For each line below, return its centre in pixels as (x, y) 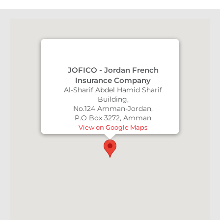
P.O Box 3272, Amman (113, 118)
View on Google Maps (113, 127)
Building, (113, 99)
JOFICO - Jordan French (113, 70)
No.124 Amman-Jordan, (113, 109)
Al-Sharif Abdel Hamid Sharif (113, 90)
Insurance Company (113, 80)
